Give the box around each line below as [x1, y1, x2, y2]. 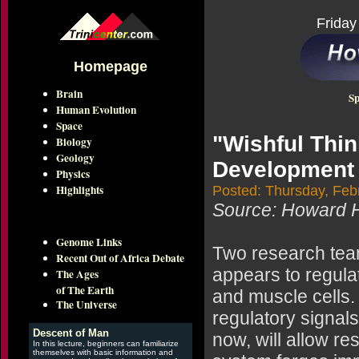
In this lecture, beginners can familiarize [32, 339, 179, 349]
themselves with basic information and [32, 348, 173, 357]
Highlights [56, 182, 103, 199]
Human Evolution [56, 102, 136, 119]
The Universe [56, 296, 117, 313]
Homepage [73, 58, 147, 75]
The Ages [56, 265, 99, 282]
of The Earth [56, 281, 114, 296]
